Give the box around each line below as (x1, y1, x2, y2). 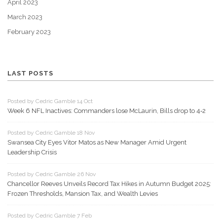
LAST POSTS (7, 70, 53, 77)
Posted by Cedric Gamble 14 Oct (7, 98, 93, 105)
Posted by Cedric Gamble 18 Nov (7, 129, 95, 137)
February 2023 (7, 28, 51, 36)
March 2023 (7, 13, 42, 21)
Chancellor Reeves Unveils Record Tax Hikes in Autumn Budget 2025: (7, 180, 211, 188)
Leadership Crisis (7, 148, 57, 156)
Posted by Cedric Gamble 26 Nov (7, 171, 96, 178)
